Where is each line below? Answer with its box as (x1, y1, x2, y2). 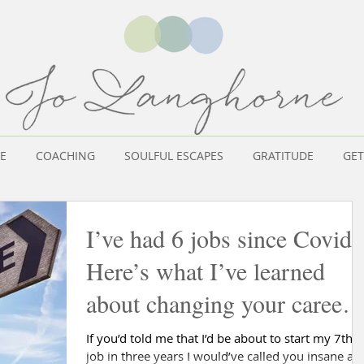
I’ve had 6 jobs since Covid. (86, 222, 358, 254)
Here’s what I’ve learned (86, 254, 325, 287)
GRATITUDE (253, 148, 314, 163)
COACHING (36, 148, 95, 163)
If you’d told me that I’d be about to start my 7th (86, 330, 353, 346)
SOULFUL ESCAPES (124, 148, 223, 163)
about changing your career (86, 287, 350, 319)
